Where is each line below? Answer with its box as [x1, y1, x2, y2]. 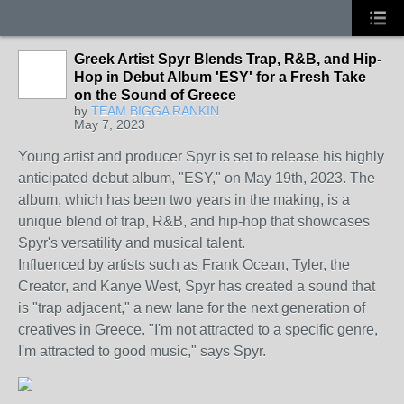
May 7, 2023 [74, 117, 145, 132]
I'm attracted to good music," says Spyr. [18, 344, 266, 359]
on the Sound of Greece [74, 87, 236, 103]
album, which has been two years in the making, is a [18, 192, 350, 207]
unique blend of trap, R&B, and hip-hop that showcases [18, 214, 370, 229]
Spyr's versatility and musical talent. [18, 235, 245, 251]
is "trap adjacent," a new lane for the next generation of [18, 300, 365, 316]
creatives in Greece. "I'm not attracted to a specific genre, [18, 322, 378, 337]
